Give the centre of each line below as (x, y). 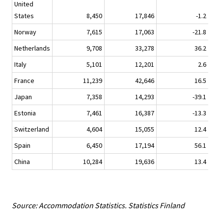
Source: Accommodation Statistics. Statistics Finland (98, 206)
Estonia (25, 113)
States (24, 16)
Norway (25, 32)
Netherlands (32, 48)
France (24, 81)
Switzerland (32, 129)
